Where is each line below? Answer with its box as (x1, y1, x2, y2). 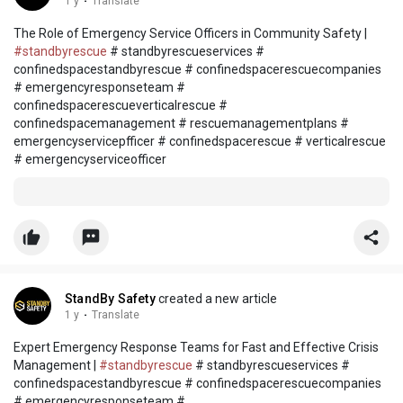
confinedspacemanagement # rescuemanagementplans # (13, 116, 349, 131)
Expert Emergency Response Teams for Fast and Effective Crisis (13, 340, 379, 355)
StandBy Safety (65, 291, 156, 307)
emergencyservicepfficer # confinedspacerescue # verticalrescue (13, 134, 386, 149)
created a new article (155, 291, 277, 307)
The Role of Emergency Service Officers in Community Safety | (13, 26, 367, 41)
